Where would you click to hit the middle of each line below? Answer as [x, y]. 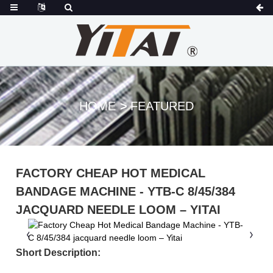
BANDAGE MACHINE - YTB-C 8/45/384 [126, 191]
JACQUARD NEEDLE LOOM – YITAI [119, 210]
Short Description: [58, 253]
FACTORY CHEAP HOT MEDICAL [111, 173]
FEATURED [162, 106]
